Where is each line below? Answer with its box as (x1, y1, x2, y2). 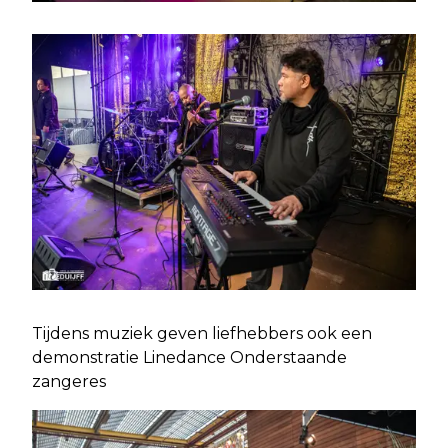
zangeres (32, 372, 106, 391)
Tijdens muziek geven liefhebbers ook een (32, 324, 372, 343)
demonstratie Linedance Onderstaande (32, 348, 347, 367)
